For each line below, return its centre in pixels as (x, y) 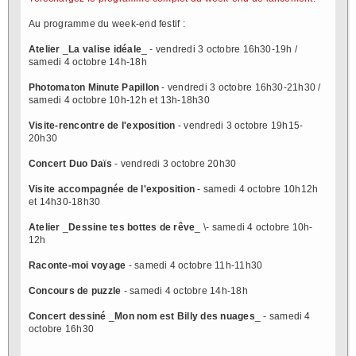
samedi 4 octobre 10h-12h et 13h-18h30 (119, 100)
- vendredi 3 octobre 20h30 (174, 163)
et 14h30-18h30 (65, 201)
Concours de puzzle (75, 290)
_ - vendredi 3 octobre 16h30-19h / (220, 49)
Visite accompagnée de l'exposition (112, 189)
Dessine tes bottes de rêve (132, 227)
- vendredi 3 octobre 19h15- (239, 125)
